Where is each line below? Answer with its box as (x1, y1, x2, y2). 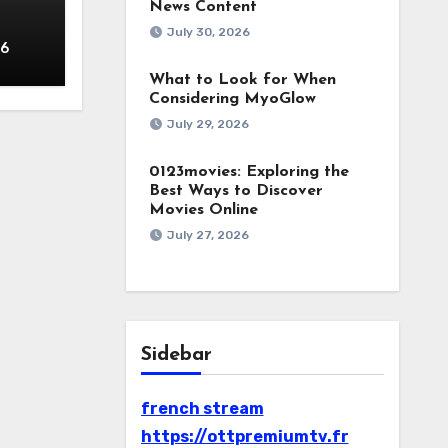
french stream (140, 399, 264, 418)
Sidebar (140, 345, 212, 365)
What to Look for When (148, 72, 336, 88)
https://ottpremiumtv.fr (140, 427, 349, 446)
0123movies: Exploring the (148, 164, 349, 180)
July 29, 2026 (166, 117, 249, 131)
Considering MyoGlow (148, 91, 316, 107)
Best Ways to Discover (148, 183, 323, 199)
